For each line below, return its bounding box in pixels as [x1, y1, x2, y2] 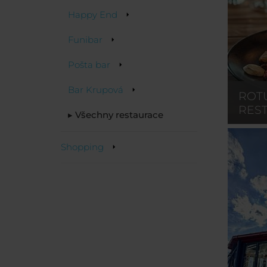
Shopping [61, 141, 104, 153]
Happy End [68, 9, 117, 21]
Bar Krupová [68, 84, 123, 96]
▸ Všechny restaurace [68, 109, 163, 121]
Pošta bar [68, 59, 110, 71]
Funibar [68, 34, 103, 46]
